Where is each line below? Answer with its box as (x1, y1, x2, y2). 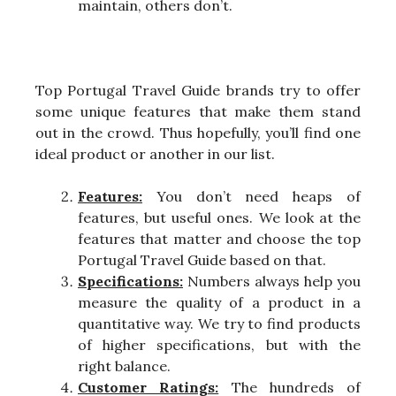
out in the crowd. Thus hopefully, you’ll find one (35, 123, 361, 141)
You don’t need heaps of (142, 187, 361, 205)
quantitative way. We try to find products (78, 314, 361, 332)
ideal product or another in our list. (35, 144, 275, 163)
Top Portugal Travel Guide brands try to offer (35, 80, 361, 99)
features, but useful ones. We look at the (78, 208, 361, 226)
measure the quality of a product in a (78, 293, 361, 311)
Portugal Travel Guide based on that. (78, 250, 326, 269)
